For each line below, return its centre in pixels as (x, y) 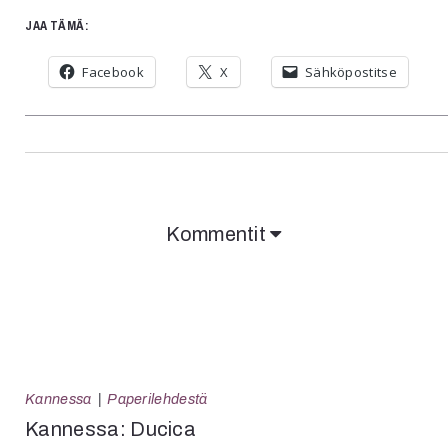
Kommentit (218, 234)
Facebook (113, 72)
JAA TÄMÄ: (57, 26)
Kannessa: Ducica (111, 429)
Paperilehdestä (157, 399)
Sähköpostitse (351, 72)
